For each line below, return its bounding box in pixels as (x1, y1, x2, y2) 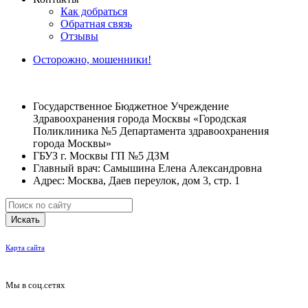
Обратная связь (60, 17, 132, 30)
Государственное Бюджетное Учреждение (33, 100, 229, 112)
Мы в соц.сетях (5, 279, 65, 290)
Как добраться (60, 5, 127, 17)
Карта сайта (5, 243, 45, 252)
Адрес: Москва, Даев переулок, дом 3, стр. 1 (33, 174, 240, 186)
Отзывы (60, 30, 98, 42)
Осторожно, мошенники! (33, 53, 151, 65)
